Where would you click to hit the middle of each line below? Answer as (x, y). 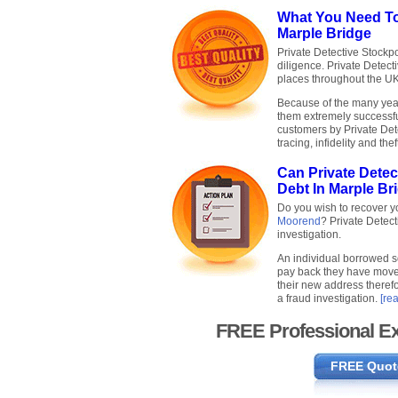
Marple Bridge (324, 34)
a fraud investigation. (329, 299)
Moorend (299, 222)
